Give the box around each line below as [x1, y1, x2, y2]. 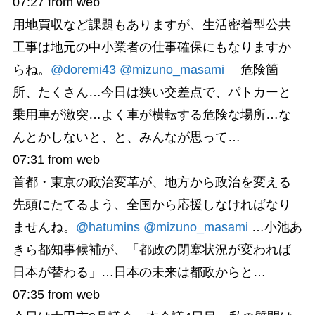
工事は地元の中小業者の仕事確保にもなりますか [12, 40, 291, 55]
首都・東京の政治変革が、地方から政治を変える [12, 175, 291, 190]
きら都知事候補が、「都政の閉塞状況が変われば [12, 243, 291, 257]
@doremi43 [50, 63, 116, 77]
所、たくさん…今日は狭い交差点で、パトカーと [12, 85, 291, 100]
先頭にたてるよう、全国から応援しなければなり [12, 198, 291, 212]
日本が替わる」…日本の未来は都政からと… [12, 265, 266, 280]
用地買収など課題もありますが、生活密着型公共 [12, 18, 291, 32]
